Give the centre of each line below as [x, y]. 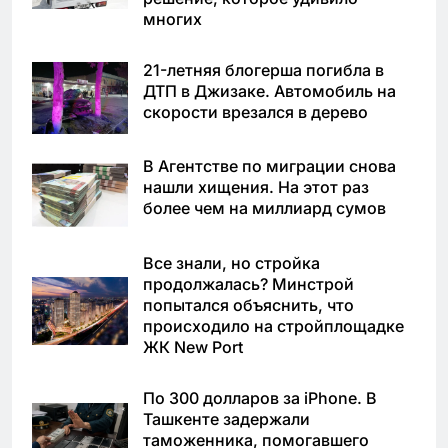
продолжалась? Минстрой [248, 284]
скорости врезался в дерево [255, 111]
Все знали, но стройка [231, 263]
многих [172, 18]
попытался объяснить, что [248, 305]
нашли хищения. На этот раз [256, 187]
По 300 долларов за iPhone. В [260, 398]
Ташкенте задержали [226, 419]
